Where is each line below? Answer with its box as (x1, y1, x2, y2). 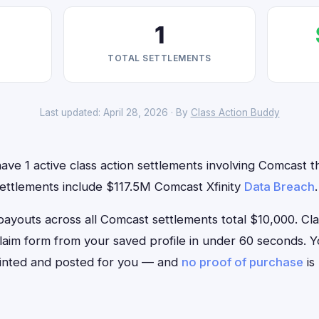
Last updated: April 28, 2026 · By (39, 107, 191, 118)
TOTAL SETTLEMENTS (108, 53, 211, 63)
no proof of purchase (182, 255, 303, 269)
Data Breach (244, 179, 315, 194)
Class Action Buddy (190, 107, 280, 118)
